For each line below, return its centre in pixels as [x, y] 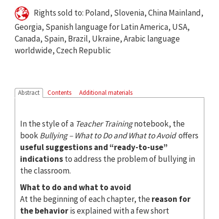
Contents [59, 92]
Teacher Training [104, 123]
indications [42, 159]
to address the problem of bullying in [129, 159]
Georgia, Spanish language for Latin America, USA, [102, 27]
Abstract [29, 92]
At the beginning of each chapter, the [86, 199]
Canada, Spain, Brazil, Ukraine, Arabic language [97, 38]
